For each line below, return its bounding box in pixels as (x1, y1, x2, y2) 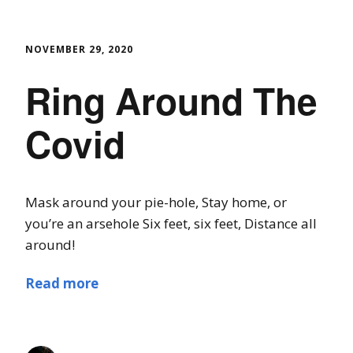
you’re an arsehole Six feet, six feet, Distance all (25, 214, 317, 232)
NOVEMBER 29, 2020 (25, 43, 133, 56)
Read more (25, 273, 98, 292)
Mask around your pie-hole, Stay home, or (25, 192, 287, 211)
